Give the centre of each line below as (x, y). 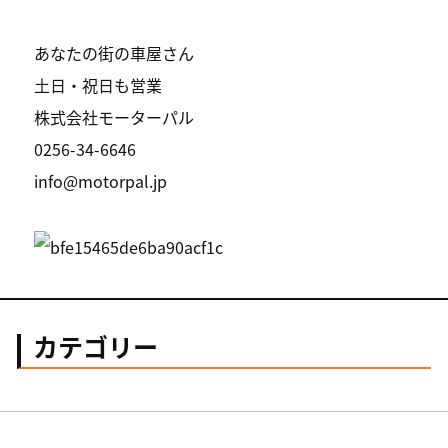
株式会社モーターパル (114, 117)
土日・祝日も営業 (98, 85)
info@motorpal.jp (101, 181)
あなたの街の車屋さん (114, 53)
